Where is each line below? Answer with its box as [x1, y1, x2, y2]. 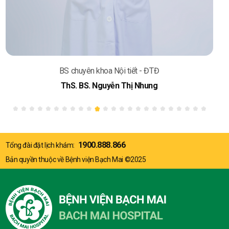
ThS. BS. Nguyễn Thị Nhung [60, 81, 158, 91]
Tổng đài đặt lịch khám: [5, 141, 75, 149]
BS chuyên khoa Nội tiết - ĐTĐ [59, 66, 159, 76]
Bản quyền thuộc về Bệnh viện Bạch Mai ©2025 [5, 155, 146, 164]
